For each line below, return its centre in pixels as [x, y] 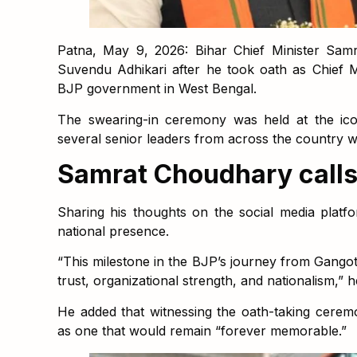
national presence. [113, 231]
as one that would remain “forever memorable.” [202, 330]
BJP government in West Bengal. [157, 89]
